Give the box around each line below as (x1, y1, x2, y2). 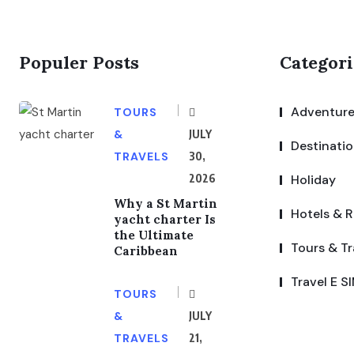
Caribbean (114, 243, 178, 258)
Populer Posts (19, 51, 139, 73)
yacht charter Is (114, 212, 216, 227)
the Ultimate (114, 228, 194, 243)
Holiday (291, 171, 336, 188)
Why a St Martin (114, 196, 217, 211)
